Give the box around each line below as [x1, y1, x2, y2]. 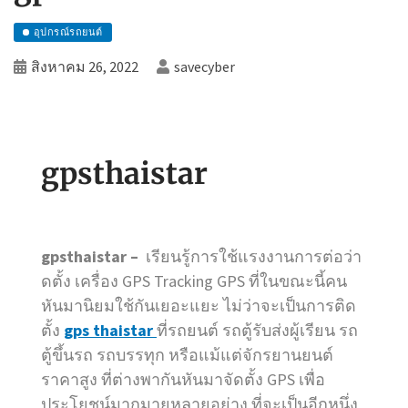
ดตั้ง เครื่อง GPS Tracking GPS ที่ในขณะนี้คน [41, 270, 347, 291]
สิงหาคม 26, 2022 [31, 56, 138, 76]
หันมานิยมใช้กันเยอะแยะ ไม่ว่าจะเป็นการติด [41, 294, 356, 316]
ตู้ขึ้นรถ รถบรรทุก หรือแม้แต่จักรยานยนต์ [41, 343, 333, 365]
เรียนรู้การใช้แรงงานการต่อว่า [146, 245, 362, 267]
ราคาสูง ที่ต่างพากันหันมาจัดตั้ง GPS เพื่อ [41, 368, 325, 390]
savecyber [174, 56, 235, 76]
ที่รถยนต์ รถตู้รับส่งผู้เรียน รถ [157, 319, 358, 341]
